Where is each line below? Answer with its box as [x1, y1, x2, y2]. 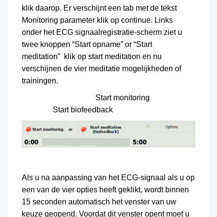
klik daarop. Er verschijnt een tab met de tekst [22, 3, 177, 12]
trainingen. [22, 76, 58, 85]
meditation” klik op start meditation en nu [22, 52, 162, 61]
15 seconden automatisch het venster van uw [22, 197, 176, 206]
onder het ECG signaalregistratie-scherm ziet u [22, 28, 182, 36]
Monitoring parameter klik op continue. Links [22, 15, 173, 24]
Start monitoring [22, 93, 194, 102]
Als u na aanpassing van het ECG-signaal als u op [22, 173, 195, 182]
